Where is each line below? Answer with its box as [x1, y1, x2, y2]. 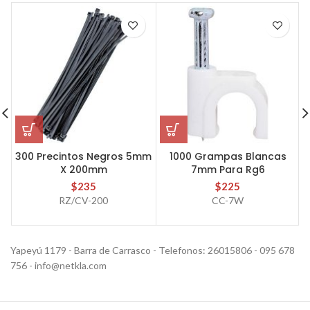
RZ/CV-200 [59, 194, 109, 206]
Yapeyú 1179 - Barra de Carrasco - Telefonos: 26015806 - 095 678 [10, 244, 295, 256]
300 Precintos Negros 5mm [15, 149, 152, 163]
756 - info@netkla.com [10, 259, 107, 271]
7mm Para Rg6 [190, 162, 265, 176]
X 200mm [60, 162, 107, 176]
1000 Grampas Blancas [169, 149, 286, 163]
